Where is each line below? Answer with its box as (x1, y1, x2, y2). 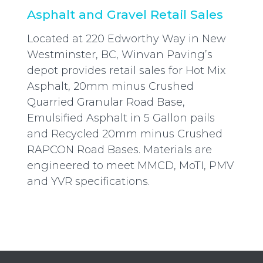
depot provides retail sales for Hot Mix (27, 64, 225, 77)
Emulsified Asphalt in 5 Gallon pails (27, 112, 215, 125)
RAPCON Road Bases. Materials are (27, 143, 212, 157)
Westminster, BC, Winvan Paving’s (27, 48, 213, 62)
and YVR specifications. (27, 175, 150, 188)
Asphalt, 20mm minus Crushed (27, 80, 194, 93)
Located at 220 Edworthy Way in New (27, 32, 226, 46)
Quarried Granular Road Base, (27, 96, 185, 109)
